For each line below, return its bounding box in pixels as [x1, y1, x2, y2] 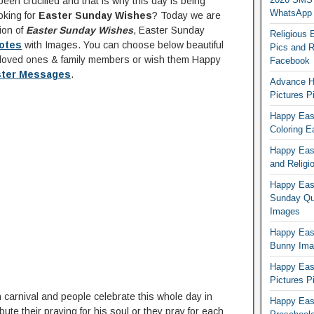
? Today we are [152, 10, 221, 21]
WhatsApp [269, 8, 312, 18]
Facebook [269, 55, 310, 66]
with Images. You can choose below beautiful [22, 39, 224, 50]
